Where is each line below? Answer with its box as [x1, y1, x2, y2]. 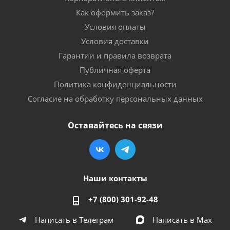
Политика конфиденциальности [53, 79, 177, 89]
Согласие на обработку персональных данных [27, 93, 203, 104]
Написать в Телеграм [34, 214, 113, 225]
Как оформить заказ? [76, 7, 154, 17]
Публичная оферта [80, 64, 150, 75]
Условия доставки [81, 35, 149, 46]
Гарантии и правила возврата [59, 50, 171, 61]
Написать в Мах [152, 214, 212, 225]
